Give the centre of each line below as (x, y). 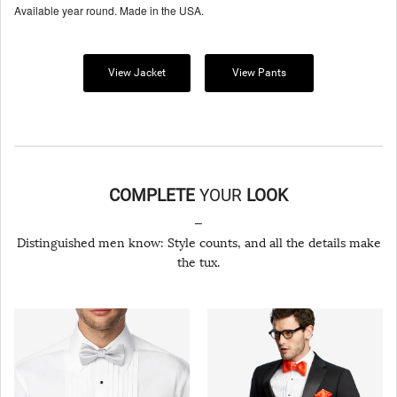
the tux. (198, 262)
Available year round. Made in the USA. (109, 10)
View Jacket (137, 72)
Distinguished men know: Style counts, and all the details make (198, 243)
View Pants (259, 72)
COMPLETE (152, 195)
